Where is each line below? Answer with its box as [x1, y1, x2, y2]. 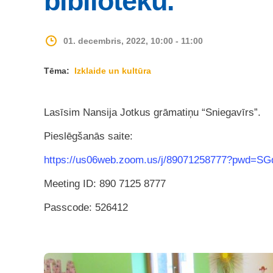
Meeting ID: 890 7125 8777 [44, 178, 166, 190]
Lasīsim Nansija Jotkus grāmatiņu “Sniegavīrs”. [44, 107, 261, 118]
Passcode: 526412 [44, 202, 128, 213]
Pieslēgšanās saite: [44, 130, 133, 142]
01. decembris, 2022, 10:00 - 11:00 [63, 35, 203, 46]
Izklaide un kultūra [74, 66, 151, 76]
